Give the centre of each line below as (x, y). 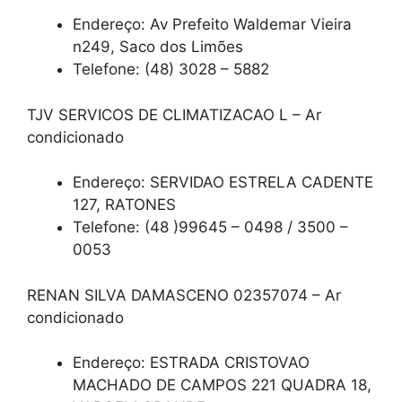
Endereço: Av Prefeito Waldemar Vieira (212, 25)
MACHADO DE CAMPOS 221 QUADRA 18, (222, 385)
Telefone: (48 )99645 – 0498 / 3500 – (210, 227)
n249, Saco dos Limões (158, 47)
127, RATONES (124, 205)
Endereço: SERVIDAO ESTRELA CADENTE (223, 183)
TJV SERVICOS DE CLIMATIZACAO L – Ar (174, 114)
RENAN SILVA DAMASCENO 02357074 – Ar (184, 295)
